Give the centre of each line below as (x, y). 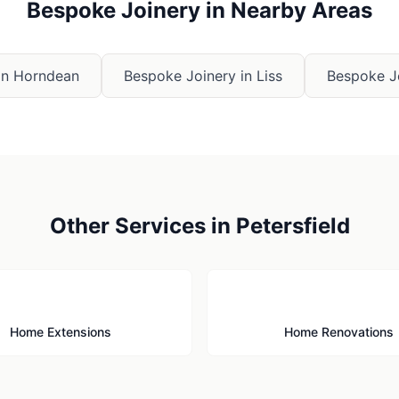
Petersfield (293, 226)
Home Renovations (338, 332)
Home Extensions (61, 332)
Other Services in (142, 226)
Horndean (46, 76)
